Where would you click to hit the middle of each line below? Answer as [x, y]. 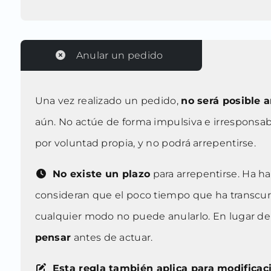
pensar [53, 238]
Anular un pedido [119, 56]
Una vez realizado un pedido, [108, 101]
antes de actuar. [112, 238]
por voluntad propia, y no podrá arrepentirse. [145, 143]
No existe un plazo [100, 174]
